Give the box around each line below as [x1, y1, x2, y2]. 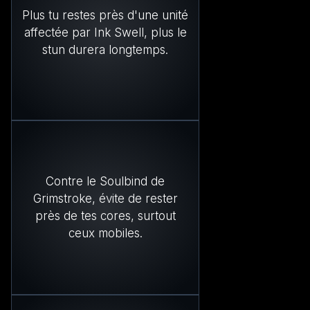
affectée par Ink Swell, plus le [24, 26, 187, 40]
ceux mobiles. [68, 226, 143, 240]
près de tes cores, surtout [35, 208, 176, 223]
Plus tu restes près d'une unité [22, 8, 188, 23]
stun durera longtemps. [42, 43, 168, 57]
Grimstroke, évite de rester [33, 191, 178, 206]
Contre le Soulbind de [46, 174, 165, 188]
